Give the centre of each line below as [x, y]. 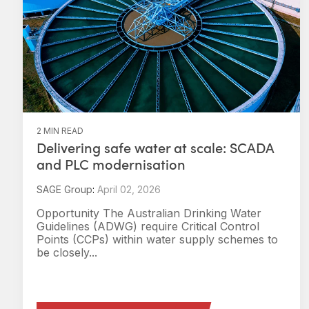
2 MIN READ [60, 131]
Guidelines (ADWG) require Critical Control [148, 226]
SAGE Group [64, 189]
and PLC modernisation [111, 164]
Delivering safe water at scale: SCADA [156, 148]
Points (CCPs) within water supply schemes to [157, 239]
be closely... [67, 252]
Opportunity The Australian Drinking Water [149, 213]
